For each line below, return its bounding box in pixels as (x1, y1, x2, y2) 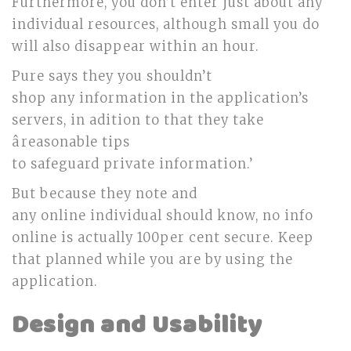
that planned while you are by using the (12, 251, 293, 268)
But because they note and (12, 186, 197, 202)
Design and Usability (12, 306, 262, 346)
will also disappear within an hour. (12, 38, 259, 55)
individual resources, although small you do (12, 16, 320, 33)
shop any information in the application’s (12, 90, 309, 107)
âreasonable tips (12, 134, 130, 150)
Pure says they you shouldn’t (12, 68, 212, 85)
